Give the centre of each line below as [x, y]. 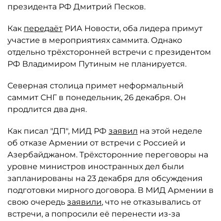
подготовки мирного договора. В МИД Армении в [110, 190]
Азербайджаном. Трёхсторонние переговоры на [108, 155]
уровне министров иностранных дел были [96, 166]
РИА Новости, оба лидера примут [133, 28]
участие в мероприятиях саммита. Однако [95, 40]
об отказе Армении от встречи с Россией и [96, 143]
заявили [84, 202]
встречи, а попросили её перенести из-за [94, 214]
